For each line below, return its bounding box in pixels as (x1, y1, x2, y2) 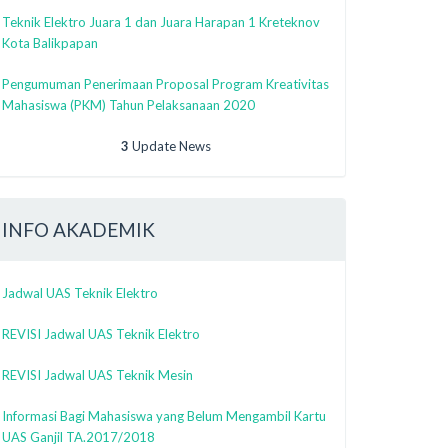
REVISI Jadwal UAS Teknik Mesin (2, 366, 193, 383)
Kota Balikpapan (2, 34, 98, 51)
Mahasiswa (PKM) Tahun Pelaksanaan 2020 (2, 96, 255, 113)
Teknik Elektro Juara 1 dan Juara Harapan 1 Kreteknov (2, 13, 320, 30)
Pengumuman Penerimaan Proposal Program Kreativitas (2, 75, 329, 92)
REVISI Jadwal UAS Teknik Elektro (2, 325, 200, 342)
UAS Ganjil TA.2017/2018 (2, 428, 155, 445)
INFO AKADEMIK (2, 217, 155, 241)
